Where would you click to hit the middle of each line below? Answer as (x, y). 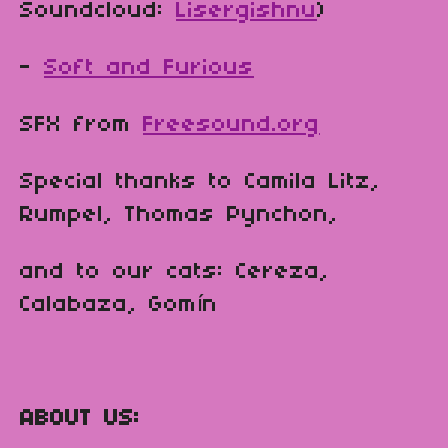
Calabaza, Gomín (119, 305)
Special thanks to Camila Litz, (200, 182)
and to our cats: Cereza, (174, 272)
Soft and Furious (149, 68)
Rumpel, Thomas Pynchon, (179, 215)
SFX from (81, 125)
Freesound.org (231, 125)
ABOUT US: (80, 419)
